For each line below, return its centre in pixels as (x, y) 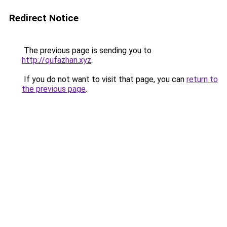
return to (202, 79)
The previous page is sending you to (87, 50)
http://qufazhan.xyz (56, 60)
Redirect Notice (44, 18)
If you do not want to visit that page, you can (104, 79)
